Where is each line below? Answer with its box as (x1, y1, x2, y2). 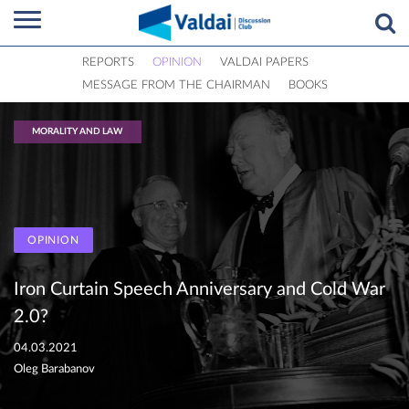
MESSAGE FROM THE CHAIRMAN (81, 79, 270, 92)
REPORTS (82, 56, 134, 68)
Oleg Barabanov (14, 363, 95, 375)
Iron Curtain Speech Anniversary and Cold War (14, 280, 385, 299)
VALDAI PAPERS (220, 56, 309, 68)
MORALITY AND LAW (32, 127, 123, 136)
